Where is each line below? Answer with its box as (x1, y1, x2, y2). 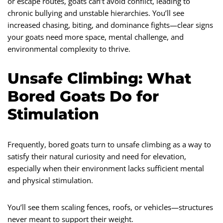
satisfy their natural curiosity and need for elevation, (7, 151, 186, 161)
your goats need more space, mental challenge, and (7, 31, 184, 42)
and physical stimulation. (7, 175, 93, 185)
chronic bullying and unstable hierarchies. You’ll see (7, 7, 184, 18)
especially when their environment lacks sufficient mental (7, 163, 204, 173)
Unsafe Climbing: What (7, 69, 191, 88)
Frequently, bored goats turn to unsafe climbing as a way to (7, 139, 211, 149)
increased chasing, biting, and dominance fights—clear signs (7, 19, 213, 30)
